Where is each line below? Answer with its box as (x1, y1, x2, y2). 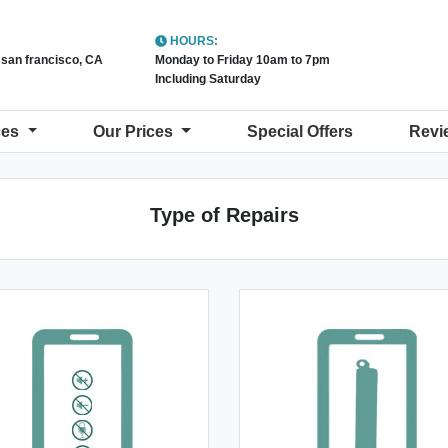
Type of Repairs (149, 204, 299, 226)
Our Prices (93, 123, 178, 140)
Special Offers (246, 123, 353, 140)
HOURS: (167, 34, 218, 48)
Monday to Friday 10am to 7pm (155, 53, 330, 67)
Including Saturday (155, 72, 261, 86)
